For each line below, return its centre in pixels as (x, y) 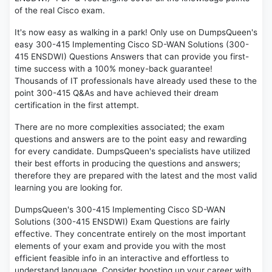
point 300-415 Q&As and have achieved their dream (117, 93)
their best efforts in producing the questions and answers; (127, 164)
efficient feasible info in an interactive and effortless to (122, 258)
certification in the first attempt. (77, 105)
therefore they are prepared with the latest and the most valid (136, 176)
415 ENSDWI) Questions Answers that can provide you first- (132, 57)
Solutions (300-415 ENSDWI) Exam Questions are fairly (122, 222)
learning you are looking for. (69, 188)
